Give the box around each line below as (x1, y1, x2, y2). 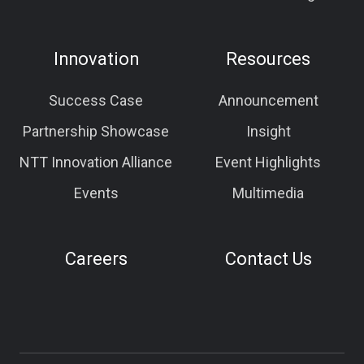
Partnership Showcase (23, 122, 169, 140)
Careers (64, 248, 128, 269)
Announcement (218, 91, 318, 109)
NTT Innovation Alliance (19, 153, 172, 171)
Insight (245, 122, 291, 140)
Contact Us (224, 248, 312, 269)
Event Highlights (215, 153, 321, 171)
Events (73, 184, 119, 201)
